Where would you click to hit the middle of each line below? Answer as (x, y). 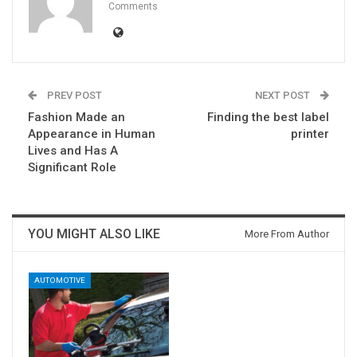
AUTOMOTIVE (60, 280)
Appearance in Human (92, 134)
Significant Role (72, 168)
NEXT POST (284, 96)
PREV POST (73, 96)
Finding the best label (268, 118)
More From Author (287, 234)
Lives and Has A (73, 151)
